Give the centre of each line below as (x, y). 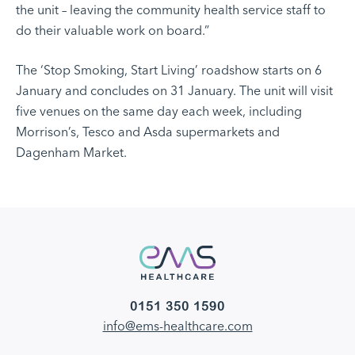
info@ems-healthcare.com (177, 326)
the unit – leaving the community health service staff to (171, 10)
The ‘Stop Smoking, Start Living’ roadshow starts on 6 (169, 70)
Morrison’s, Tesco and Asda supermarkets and (148, 132)
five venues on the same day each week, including (159, 111)
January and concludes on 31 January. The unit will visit (174, 91)
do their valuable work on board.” (113, 31)
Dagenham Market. (71, 153)
